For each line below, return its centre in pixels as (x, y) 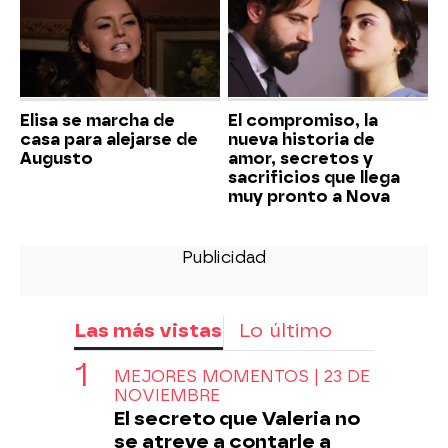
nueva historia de (301, 139)
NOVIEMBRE (167, 395)
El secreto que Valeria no (237, 418)
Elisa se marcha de (97, 120)
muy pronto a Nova (309, 196)
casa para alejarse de (109, 139)
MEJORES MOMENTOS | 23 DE (242, 376)
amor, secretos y (300, 158)
